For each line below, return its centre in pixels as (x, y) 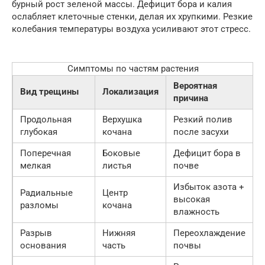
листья (117, 165)
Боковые (121, 153)
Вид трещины (49, 91)
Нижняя (119, 233)
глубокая (39, 132)
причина (191, 98)
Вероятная (195, 85)
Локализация (130, 91)
